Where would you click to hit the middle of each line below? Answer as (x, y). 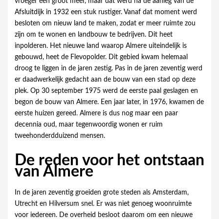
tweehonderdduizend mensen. (60, 136)
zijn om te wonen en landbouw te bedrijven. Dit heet (93, 35)
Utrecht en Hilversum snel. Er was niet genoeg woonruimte (103, 204)
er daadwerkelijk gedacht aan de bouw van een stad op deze (105, 80)
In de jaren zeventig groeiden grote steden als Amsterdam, (101, 192)
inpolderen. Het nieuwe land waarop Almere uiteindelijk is (100, 46)
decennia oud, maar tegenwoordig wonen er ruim (88, 125)
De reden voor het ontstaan (109, 160)
